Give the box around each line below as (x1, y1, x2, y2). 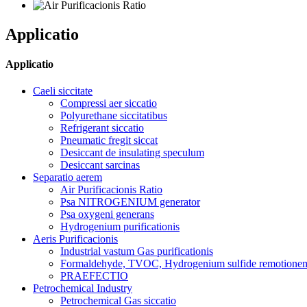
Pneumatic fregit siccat (60, 134, 158, 147)
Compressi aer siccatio (60, 97, 157, 110)
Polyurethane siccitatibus (60, 110, 167, 122)
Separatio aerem (33, 171, 102, 184)
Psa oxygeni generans (60, 208, 154, 221)
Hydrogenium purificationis (60, 221, 180, 233)
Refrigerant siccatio (60, 122, 144, 134)
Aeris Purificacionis (33, 233, 118, 245)
